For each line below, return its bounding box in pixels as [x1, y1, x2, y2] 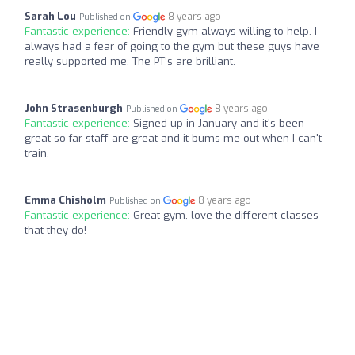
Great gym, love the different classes [133, 208, 319, 222]
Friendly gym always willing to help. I [133, 24, 317, 38]
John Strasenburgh [25, 101, 123, 115]
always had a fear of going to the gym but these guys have [25, 39, 319, 53]
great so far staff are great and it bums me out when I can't [25, 131, 322, 145]
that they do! [25, 223, 86, 237]
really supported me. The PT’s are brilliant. [25, 54, 235, 68]
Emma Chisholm [25, 193, 106, 207]
